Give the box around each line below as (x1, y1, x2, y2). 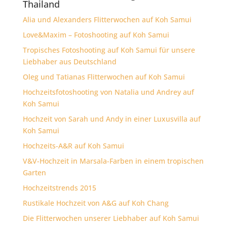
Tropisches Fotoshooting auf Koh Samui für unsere (22, 45, 195, 55)
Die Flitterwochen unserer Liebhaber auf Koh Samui (22, 213, 199, 223)
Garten (22, 167, 46, 177)
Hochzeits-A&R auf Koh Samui (22, 140, 124, 150)
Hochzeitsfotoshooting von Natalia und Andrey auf (22, 87, 194, 97)
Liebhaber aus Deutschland (22, 56, 117, 66)
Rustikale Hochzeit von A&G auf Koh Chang (22, 198, 169, 208)
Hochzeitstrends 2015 (22, 182, 96, 193)
